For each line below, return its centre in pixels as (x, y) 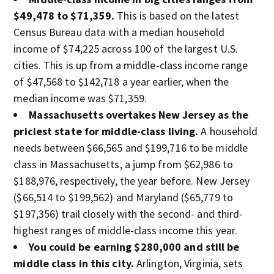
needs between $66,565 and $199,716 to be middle (131, 148)
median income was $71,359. (80, 98)
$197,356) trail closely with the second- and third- (128, 214)
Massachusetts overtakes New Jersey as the (139, 115)
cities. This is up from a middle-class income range (131, 65)
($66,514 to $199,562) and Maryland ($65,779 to (123, 197)
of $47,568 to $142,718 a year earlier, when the (121, 82)
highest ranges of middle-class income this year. (126, 230)
